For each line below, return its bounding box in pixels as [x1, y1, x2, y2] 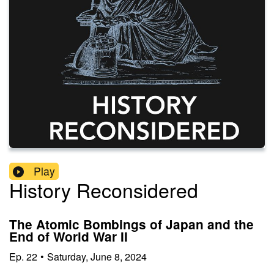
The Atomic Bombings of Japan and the [9, 215, 254, 234]
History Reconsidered [9, 176, 198, 204]
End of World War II [9, 228, 128, 246]
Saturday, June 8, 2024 [47, 249, 147, 264]
